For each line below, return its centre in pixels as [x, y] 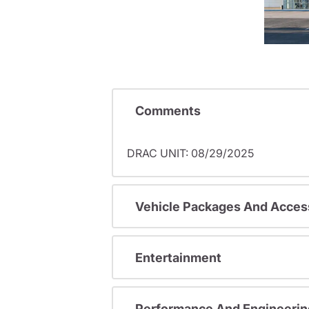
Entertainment [178, 257]
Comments [168, 110]
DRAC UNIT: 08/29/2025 [190, 153]
